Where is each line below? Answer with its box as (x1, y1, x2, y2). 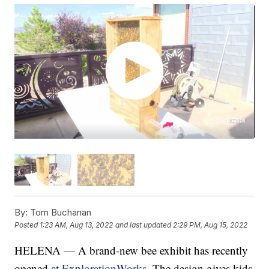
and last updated (115, 220, 172, 230)
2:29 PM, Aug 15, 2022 (173, 220, 248, 230)
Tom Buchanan (28, 206, 92, 218)
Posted (14, 220, 40, 230)
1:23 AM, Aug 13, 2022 (40, 220, 113, 230)
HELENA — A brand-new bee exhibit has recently (14, 242, 249, 258)
